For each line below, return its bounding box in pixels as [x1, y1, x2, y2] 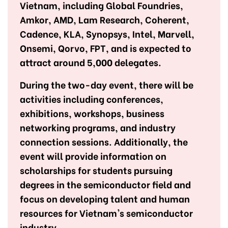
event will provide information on [20, 148, 166, 162]
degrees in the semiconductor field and [20, 177, 191, 191]
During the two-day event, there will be [20, 77, 193, 91]
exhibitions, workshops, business [20, 105, 164, 120]
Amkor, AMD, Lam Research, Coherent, [20, 12, 189, 26]
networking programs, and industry [20, 120, 176, 134]
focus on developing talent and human [20, 191, 190, 205]
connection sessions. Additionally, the [20, 134, 188, 148]
